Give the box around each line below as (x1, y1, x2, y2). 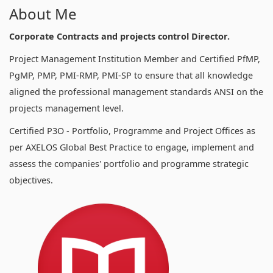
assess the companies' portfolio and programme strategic (9, 157, 249, 169)
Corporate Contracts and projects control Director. (9, 30, 230, 42)
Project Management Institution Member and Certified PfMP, (9, 52, 260, 65)
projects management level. (9, 102, 124, 114)
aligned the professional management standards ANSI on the (9, 85, 263, 97)
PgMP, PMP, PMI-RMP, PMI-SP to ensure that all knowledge (9, 69, 253, 81)
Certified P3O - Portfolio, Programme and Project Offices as (9, 124, 255, 136)
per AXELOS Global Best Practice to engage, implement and (9, 141, 254, 153)
